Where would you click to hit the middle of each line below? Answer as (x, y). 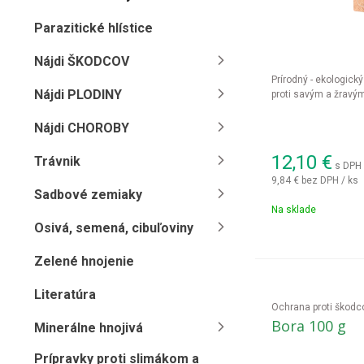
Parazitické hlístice (93, 28)
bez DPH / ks (329, 180)
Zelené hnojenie (84, 261)
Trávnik (57, 161)
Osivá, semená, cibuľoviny (114, 228)
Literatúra (65, 295)
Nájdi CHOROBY (82, 128)
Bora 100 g (308, 326)
